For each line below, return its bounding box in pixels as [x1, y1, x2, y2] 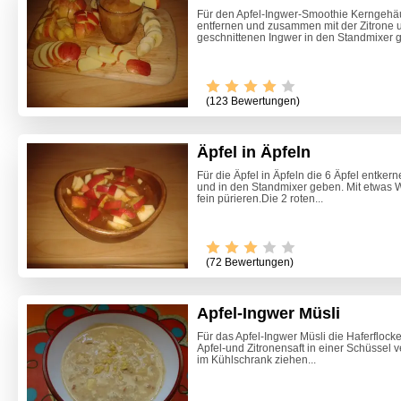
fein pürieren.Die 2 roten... [197, 192, 323, 206]
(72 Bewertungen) [206, 256, 294, 269]
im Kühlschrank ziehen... [197, 354, 316, 367]
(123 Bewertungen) [206, 95, 300, 108]
